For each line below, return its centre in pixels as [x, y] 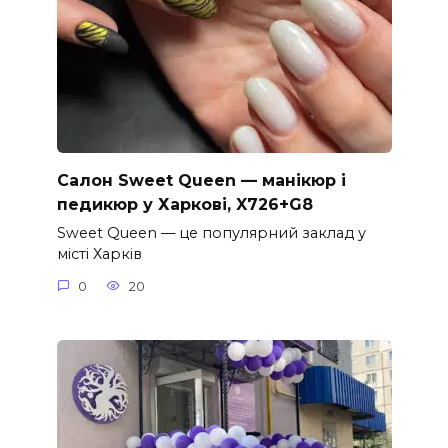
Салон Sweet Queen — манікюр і [201, 180]
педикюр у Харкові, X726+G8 [184, 204]
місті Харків [99, 254]
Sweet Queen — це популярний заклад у [211, 233]
